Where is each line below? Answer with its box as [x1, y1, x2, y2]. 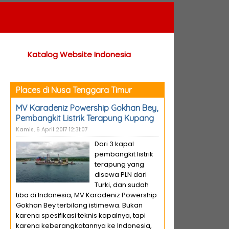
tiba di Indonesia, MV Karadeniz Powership [16, 190, 157, 200]
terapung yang [95, 159, 144, 169]
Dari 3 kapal [95, 139, 134, 149]
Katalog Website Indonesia [28, 49, 131, 60]
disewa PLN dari [95, 170, 147, 179]
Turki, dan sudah [95, 180, 149, 190]
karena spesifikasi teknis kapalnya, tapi [16, 211, 146, 220]
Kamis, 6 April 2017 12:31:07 [16, 126, 88, 133]
